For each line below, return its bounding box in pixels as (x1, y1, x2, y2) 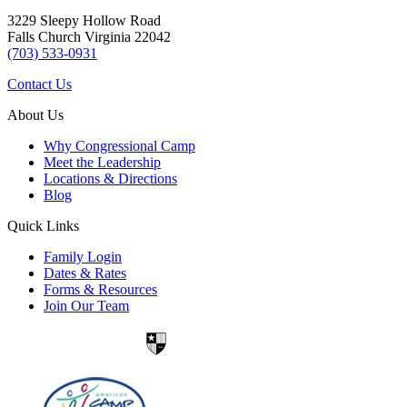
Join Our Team (44, 298, 129, 314)
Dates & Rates (44, 265, 126, 282)
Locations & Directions (44, 171, 177, 187)
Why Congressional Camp (44, 138, 195, 154)
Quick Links (7, 218, 79, 234)
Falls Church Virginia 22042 (7, 29, 171, 45)
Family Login (44, 249, 122, 265)
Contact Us (7, 76, 72, 93)
